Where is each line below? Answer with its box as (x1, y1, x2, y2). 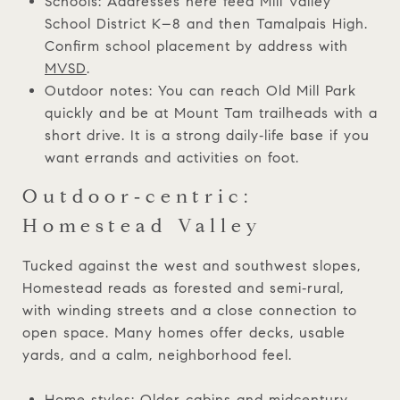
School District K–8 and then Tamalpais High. (44, 14, 368, 32)
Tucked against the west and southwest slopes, (22, 256, 361, 274)
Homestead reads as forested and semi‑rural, (22, 279, 344, 296)
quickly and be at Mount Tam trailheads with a (44, 104, 378, 121)
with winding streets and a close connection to (22, 301, 357, 319)
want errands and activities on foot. (44, 148, 299, 166)
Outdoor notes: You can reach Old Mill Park (44, 81, 356, 99)
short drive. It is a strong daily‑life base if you (44, 126, 370, 144)
